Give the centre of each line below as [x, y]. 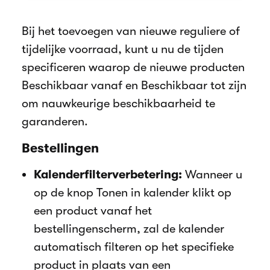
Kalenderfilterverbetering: [108, 174]
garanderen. [55, 121]
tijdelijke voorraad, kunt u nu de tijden [123, 49]
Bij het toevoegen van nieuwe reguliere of [131, 31]
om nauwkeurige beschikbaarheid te [118, 103]
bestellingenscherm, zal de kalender [129, 228]
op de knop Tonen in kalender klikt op [133, 192]
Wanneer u [212, 174]
